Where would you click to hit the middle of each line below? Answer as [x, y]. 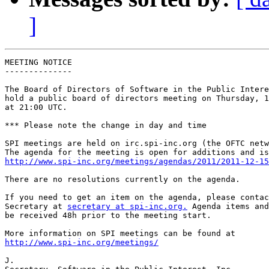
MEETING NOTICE [38, 62]
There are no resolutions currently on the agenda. [122, 180]
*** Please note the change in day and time [106, 125]
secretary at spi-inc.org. [127, 207]
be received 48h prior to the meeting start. [108, 216]
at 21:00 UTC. [36, 107]
